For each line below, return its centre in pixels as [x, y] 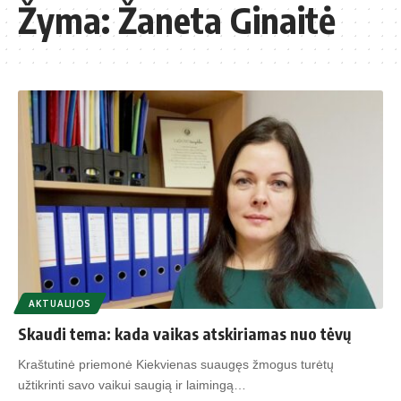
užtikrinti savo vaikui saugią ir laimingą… [132, 385]
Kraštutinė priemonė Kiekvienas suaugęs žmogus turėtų [176, 365]
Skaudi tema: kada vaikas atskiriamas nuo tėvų [184, 334]
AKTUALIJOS [60, 304]
